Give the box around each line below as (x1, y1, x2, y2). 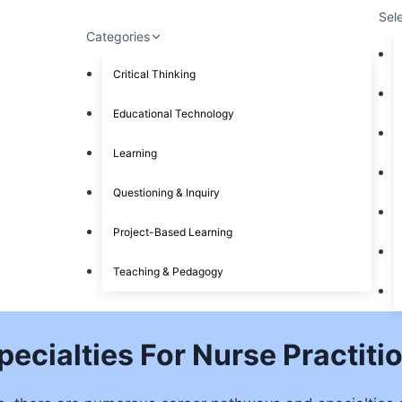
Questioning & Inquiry (112, 185, 220, 199)
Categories (86, 29, 151, 45)
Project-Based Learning (112, 224, 232, 239)
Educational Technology (112, 106, 234, 120)
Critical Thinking (112, 66, 196, 81)
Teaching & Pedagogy (112, 264, 223, 278)
